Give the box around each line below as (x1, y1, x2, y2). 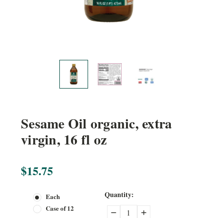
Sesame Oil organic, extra (21, 113, 172, 133)
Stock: (21, 197, 40, 207)
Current (21, 187, 45, 197)
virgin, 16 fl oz (21, 129, 107, 149)
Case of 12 (45, 203, 74, 213)
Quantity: (105, 189, 134, 200)
